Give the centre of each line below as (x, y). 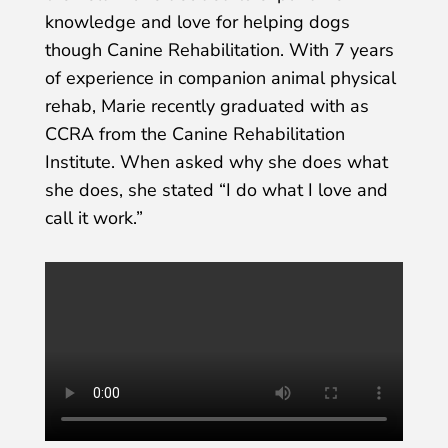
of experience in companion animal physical (220, 78)
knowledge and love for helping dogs (197, 22)
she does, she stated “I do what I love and (216, 190)
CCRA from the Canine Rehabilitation (194, 134)
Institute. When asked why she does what (216, 162)
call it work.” (93, 218)
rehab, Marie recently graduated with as (206, 106)
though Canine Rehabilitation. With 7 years (219, 50)
